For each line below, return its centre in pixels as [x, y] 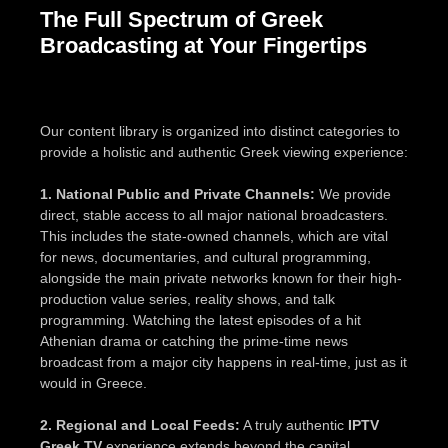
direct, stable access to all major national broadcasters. [214, 214]
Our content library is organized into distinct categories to [220, 130]
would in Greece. [93, 382]
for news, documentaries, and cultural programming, [205, 256]
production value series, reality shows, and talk [187, 298]
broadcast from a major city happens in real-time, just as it [223, 361]
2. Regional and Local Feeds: [140, 424]
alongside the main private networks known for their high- [221, 277]
